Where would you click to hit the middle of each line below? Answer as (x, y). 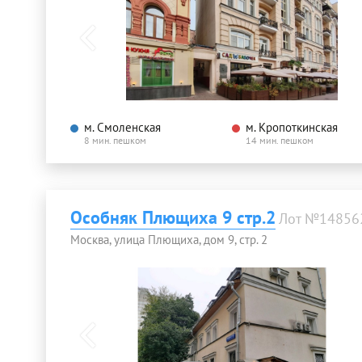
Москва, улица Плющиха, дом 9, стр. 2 (169, 240)
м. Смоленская (122, 128)
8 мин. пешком (115, 141)
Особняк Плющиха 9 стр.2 (173, 218)
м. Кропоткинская (292, 128)
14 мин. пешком (280, 141)
